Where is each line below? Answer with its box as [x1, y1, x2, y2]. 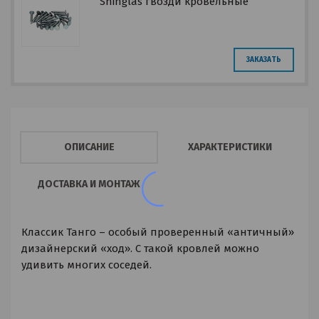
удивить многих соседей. [21, 258, 152, 272]
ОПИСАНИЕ [63, 141, 115, 154]
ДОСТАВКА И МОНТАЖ [38, 178, 141, 191]
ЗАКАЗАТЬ [246, 56, 281, 65]
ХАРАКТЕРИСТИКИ [187, 141, 272, 154]
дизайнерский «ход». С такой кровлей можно [21, 242, 259, 256]
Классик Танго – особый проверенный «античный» [21, 226, 294, 239]
